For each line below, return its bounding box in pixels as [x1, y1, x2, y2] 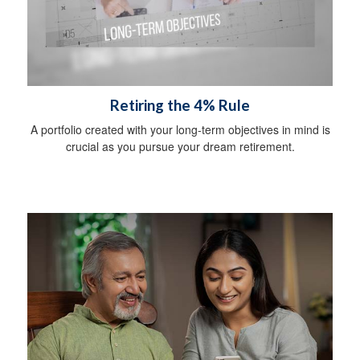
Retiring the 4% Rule [110, 96, 250, 115]
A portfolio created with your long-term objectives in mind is [30, 121, 330, 138]
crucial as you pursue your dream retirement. [65, 138, 295, 155]
